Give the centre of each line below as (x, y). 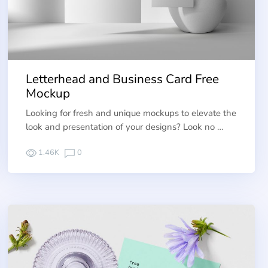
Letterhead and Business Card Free (122, 79)
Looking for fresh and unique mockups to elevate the (131, 113)
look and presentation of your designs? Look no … (124, 127)
